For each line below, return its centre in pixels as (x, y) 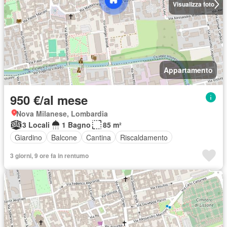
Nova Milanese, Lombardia (62, 114)
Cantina (99, 137)
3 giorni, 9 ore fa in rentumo (49, 156)
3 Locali (36, 125)
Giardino (28, 137)
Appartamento (188, 70)
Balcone (64, 137)
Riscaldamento (144, 137)
